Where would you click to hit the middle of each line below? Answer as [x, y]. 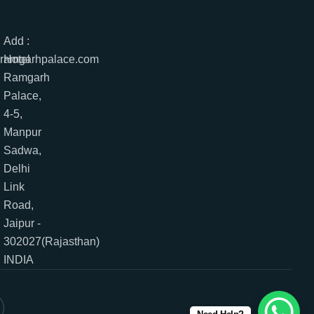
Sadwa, [23, 150]
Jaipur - [22, 223]
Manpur [23, 132]
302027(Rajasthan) [52, 241]
